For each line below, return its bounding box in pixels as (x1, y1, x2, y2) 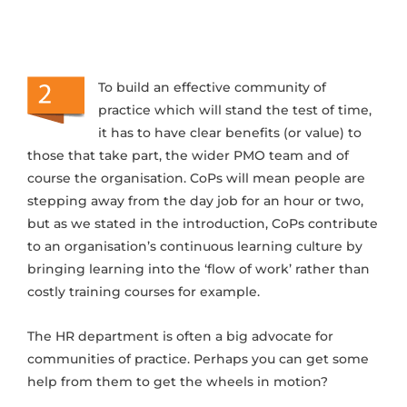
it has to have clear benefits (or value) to (98, 124, 362, 141)
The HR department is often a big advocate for (27, 328, 333, 344)
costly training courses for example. (27, 283, 260, 300)
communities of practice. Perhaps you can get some (27, 351, 369, 367)
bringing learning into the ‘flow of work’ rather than (27, 261, 370, 277)
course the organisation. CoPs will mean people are (27, 170, 365, 186)
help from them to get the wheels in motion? (27, 373, 328, 390)
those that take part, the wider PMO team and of (27, 147, 349, 164)
